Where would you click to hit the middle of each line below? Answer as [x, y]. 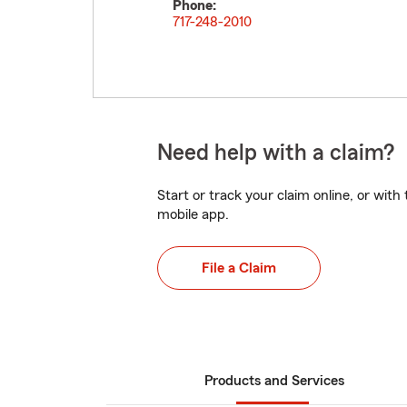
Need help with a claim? [276, 153]
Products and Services [274, 381]
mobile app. [193, 214]
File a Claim [239, 268]
